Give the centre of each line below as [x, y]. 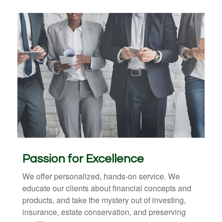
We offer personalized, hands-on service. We [101, 176]
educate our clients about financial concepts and [107, 188]
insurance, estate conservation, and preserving [104, 212]
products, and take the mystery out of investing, [104, 200]
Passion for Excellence [83, 159]
